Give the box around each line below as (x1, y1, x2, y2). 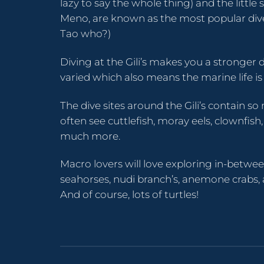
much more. (60, 130, 120, 142)
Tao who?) (60, 28, 111, 39)
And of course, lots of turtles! (60, 189, 199, 201)
